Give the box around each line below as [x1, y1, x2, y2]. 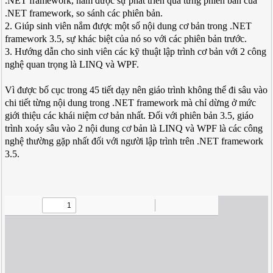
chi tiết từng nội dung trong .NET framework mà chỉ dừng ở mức [5, 97, 257, 108]
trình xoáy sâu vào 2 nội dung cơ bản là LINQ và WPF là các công [5, 123, 263, 133]
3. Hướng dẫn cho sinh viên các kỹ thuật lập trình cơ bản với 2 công [5, 46, 267, 57]
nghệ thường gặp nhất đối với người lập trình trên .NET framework [5, 136, 264, 146]
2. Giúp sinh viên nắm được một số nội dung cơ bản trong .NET [5, 21, 252, 31]
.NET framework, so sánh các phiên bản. [5, 8, 163, 18]
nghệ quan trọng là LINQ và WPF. [5, 59, 140, 69]
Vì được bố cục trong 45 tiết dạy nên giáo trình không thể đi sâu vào [5, 85, 268, 95]
